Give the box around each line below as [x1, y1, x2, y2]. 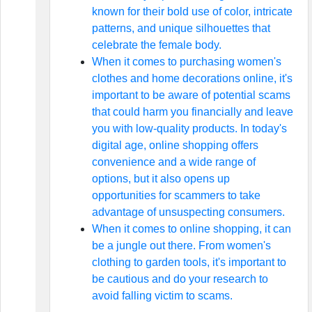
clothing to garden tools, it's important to [91, 256, 286, 268]
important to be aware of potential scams [91, 89, 290, 101]
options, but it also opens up [91, 173, 230, 185]
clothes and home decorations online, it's [91, 72, 292, 84]
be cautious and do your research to [91, 273, 268, 285]
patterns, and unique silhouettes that [91, 22, 270, 34]
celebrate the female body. [91, 39, 221, 51]
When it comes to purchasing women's [91, 56, 281, 68]
